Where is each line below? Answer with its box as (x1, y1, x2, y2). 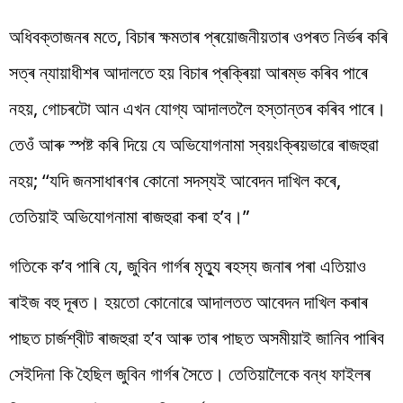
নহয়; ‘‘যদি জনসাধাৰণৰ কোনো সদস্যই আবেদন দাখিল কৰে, (9, 167, 341, 193)
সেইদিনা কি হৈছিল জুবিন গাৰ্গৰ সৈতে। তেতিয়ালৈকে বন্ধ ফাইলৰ (9, 361, 371, 386)
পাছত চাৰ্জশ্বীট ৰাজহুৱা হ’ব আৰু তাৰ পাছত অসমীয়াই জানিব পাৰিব (9, 325, 384, 350)
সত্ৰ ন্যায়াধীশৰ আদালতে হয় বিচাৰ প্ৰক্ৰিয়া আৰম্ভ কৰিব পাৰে (9, 59, 368, 85)
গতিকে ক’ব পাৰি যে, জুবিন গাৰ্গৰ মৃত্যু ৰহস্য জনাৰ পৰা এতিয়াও (9, 253, 366, 278)
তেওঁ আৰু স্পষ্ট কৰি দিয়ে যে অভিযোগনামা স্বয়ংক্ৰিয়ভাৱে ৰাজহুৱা (9, 131, 379, 157)
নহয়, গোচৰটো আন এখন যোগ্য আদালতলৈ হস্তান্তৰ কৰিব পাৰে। (9, 95, 386, 121)
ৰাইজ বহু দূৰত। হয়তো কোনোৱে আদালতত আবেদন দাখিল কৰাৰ (9, 289, 368, 314)
